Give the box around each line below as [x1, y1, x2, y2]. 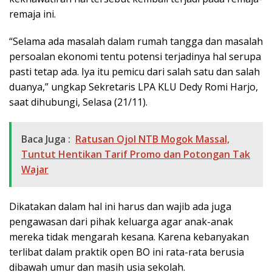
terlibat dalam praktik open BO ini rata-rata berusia [9, 245, 244, 259]
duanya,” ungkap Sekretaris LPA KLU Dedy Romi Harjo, [9, 80, 258, 93]
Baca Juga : [21, 132, 70, 146]
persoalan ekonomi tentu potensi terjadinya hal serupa [9, 49, 261, 63]
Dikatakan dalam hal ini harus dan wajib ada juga [9, 199, 231, 213]
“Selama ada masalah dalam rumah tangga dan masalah [9, 34, 263, 48]
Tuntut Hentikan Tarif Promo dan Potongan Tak [21, 147, 250, 161]
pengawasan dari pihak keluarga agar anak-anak [9, 214, 233, 228]
